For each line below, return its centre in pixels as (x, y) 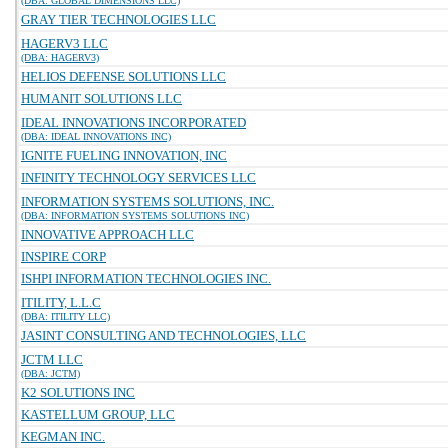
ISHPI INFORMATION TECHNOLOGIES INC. (146, 278)
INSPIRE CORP (63, 256)
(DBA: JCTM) (50, 373)
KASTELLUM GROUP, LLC (98, 414)
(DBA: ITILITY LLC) (65, 316)
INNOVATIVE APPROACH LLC (107, 234)
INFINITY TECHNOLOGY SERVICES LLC (138, 177)
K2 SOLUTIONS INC (78, 392)
